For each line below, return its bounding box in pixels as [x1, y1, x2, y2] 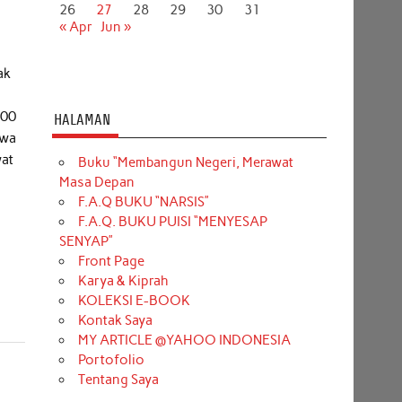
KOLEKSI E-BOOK [77, 292, 190, 309]
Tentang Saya [77, 371, 159, 388]
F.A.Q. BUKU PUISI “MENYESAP [77, 213, 267, 230]
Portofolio [77, 351, 144, 368]
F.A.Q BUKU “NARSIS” [77, 193, 209, 210]
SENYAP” [58, 232, 113, 249]
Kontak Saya [77, 311, 153, 328]
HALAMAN [53, 110, 110, 128]
